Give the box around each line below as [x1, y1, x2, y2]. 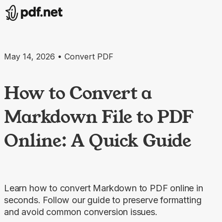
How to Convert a [4, 80, 152, 105]
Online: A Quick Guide [4, 128, 191, 152]
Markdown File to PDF [4, 104, 194, 128]
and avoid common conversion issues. [4, 206, 158, 217]
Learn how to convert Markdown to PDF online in [4, 182, 203, 193]
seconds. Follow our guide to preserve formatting [4, 194, 202, 205]
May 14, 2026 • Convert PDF [4, 52, 113, 61]
